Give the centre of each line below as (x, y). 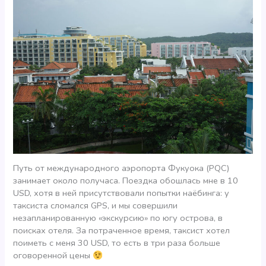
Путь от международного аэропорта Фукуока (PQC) (122, 168)
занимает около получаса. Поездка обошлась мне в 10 (126, 181)
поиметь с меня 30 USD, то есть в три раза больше (117, 243)
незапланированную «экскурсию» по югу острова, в (118, 218)
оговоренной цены (53, 256)
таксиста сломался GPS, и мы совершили (96, 206)
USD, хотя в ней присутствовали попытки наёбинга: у (121, 193)
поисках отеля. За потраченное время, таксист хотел (122, 231)
